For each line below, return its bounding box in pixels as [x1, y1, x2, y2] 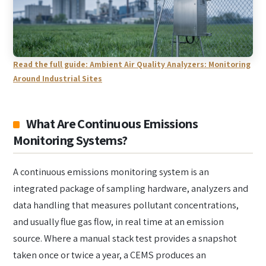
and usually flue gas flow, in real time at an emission [13, 215, 224, 229]
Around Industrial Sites [13, 73, 102, 84]
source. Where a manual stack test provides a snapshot [13, 232, 237, 245]
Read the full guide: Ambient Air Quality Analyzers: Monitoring [13, 59, 251, 70]
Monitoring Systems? [13, 131, 128, 148]
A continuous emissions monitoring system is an [13, 165, 209, 179]
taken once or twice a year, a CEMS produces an [13, 248, 206, 262]
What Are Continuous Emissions [26, 114, 198, 132]
